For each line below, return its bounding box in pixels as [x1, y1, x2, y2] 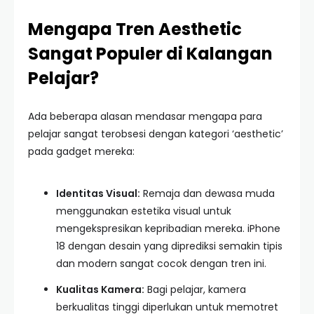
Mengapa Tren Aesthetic [28, 18, 242, 41]
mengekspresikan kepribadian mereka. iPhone [56, 221, 280, 235]
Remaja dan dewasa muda [140, 186, 275, 200]
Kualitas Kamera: [56, 282, 144, 296]
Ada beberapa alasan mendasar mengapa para [28, 109, 262, 123]
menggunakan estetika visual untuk [56, 204, 231, 218]
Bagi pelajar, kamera [144, 282, 246, 296]
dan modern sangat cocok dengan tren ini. [56, 257, 266, 271]
